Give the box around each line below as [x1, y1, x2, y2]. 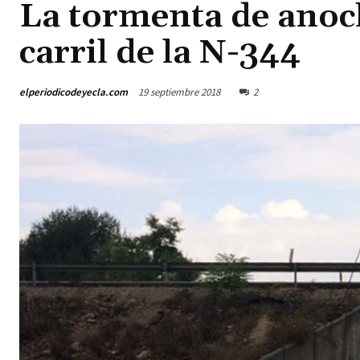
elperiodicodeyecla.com [19, 84, 128, 99]
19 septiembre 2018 [138, 85, 220, 100]
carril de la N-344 [19, 32, 301, 75]
